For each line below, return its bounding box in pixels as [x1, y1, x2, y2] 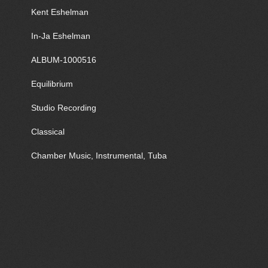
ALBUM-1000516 [31, 55, 96, 65]
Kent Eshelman [31, 7, 89, 17]
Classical [31, 127, 65, 136]
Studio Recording [31, 103, 96, 112]
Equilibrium [31, 79, 73, 89]
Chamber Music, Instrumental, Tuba [31, 151, 167, 160]
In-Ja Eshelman [31, 31, 90, 41]
